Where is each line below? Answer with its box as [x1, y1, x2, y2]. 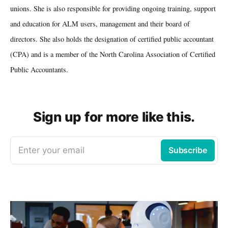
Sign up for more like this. [33, 108, 195, 125]
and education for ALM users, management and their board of [10, 18, 190, 28]
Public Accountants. [10, 64, 68, 74]
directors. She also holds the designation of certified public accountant [10, 34, 214, 44]
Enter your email [18, 145, 84, 155]
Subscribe [168, 145, 207, 155]
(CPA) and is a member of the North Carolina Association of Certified [10, 49, 215, 59]
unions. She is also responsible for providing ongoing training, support [10, 3, 216, 13]
